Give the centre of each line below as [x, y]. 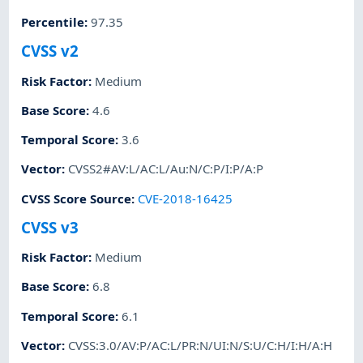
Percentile [53, 21]
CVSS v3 [50, 227]
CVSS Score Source [77, 198]
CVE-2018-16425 [186, 198]
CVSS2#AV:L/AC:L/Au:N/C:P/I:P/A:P [166, 169]
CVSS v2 [50, 51]
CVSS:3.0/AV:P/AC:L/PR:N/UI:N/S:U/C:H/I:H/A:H [201, 345]
